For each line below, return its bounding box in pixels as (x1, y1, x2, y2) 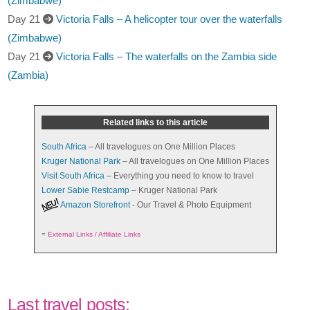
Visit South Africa (41, 170, 104, 181)
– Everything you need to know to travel (104, 170, 254, 181)
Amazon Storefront (60, 199, 130, 210)
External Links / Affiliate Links (47, 230, 140, 238)
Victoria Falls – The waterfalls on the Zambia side (56, 50, 277, 62)
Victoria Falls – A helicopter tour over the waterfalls (56, 12, 283, 25)
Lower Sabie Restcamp (41, 185, 129, 195)
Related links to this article (102, 117, 208, 127)
